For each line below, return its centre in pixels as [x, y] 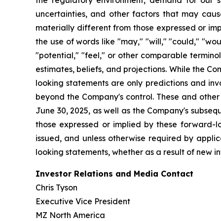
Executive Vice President [83, 201]
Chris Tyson [56, 187]
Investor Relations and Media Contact [114, 174]
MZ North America [70, 215]
